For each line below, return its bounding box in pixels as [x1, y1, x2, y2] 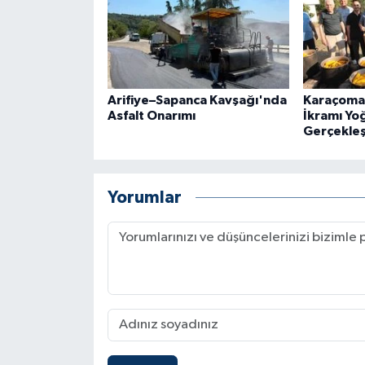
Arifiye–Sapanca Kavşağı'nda [107, 93, 287, 107]
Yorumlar [107, 189, 182, 207]
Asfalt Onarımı [107, 108, 196, 122]
